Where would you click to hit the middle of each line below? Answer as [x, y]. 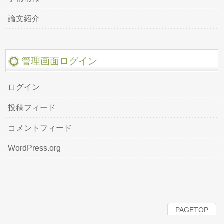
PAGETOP [192, 210]
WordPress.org [35, 148]
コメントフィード [40, 128]
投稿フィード [32, 108]
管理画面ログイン [60, 61]
